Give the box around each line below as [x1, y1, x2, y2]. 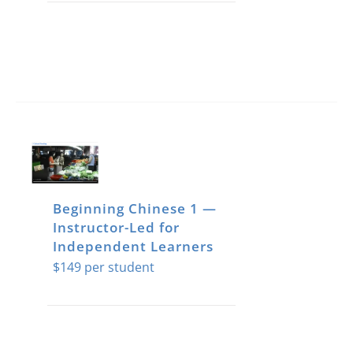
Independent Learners [52, 236, 214, 255]
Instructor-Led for [52, 217, 180, 236]
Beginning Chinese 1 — [52, 199, 217, 217]
